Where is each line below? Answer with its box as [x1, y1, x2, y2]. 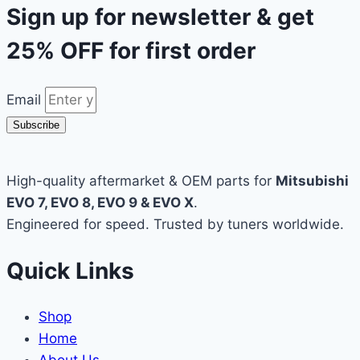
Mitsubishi [276, 172, 349, 189]
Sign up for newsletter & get [6, 3, 314, 31]
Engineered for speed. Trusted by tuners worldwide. [6, 215, 344, 232]
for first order [104, 37, 256, 65]
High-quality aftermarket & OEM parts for [6, 172, 276, 189]
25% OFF [6, 37, 104, 65]
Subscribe [13, 118, 59, 131]
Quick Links [6, 256, 134, 284]
